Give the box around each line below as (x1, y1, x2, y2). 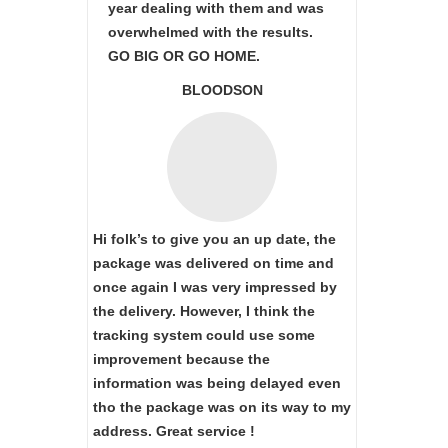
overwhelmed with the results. (108, 24, 313, 40)
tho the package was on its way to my (93, 399, 351, 415)
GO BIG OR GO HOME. (108, 48, 260, 64)
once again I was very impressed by (93, 279, 337, 295)
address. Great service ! (93, 423, 255, 439)
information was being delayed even (93, 375, 341, 391)
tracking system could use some (93, 327, 315, 343)
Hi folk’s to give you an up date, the (93, 231, 336, 247)
